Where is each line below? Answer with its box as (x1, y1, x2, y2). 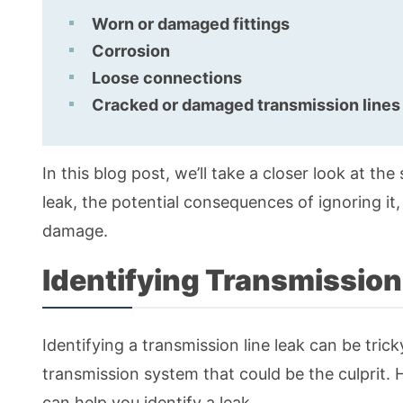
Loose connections (92, 68, 242, 88)
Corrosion (92, 41, 170, 61)
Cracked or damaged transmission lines (92, 95, 400, 115)
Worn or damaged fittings (92, 14, 290, 34)
